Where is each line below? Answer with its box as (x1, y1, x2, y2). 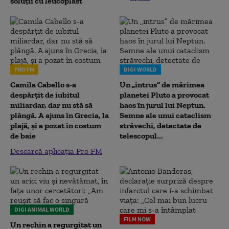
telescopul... (120, 131, 163, 141)
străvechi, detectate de (120, 121, 201, 130)
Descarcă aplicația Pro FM (10, 146, 102, 156)
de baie (10, 131, 36, 141)
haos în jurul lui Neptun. (120, 100, 205, 110)
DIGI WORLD (124, 65, 157, 73)
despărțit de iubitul (10, 90, 80, 100)
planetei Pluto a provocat (120, 90, 209, 100)
